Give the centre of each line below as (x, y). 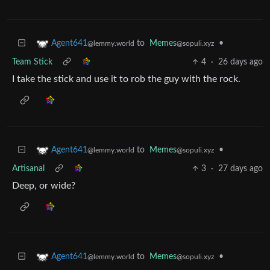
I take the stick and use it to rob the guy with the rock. (126, 79)
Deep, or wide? (44, 186)
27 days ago (240, 169)
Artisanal (28, 169)
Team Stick (32, 62)
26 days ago (240, 62)
